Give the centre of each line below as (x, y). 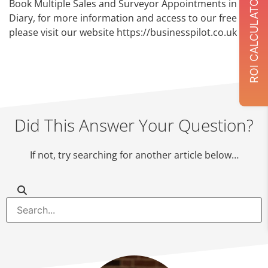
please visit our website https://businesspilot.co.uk (123, 33)
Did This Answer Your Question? (134, 125)
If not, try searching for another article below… (134, 155)
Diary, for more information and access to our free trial (133, 18)
